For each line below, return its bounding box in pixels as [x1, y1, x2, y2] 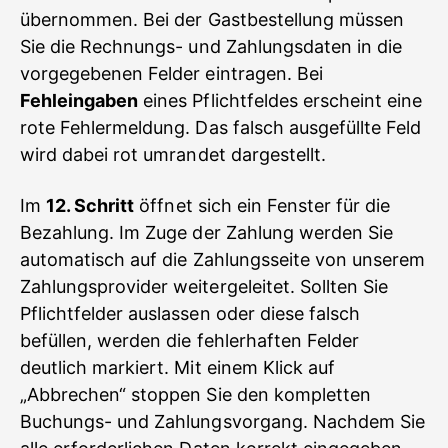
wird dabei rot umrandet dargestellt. [20, 144, 326, 165]
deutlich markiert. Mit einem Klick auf [20, 357, 335, 378]
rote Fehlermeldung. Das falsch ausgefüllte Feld [20, 117, 422, 138]
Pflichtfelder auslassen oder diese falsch [20, 303, 361, 324]
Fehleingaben [20, 90, 139, 111]
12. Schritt [46, 195, 135, 216]
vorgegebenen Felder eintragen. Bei [20, 63, 323, 84]
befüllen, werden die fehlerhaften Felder [20, 330, 359, 351]
